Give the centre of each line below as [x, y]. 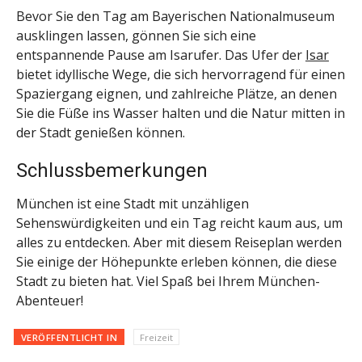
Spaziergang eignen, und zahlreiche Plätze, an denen [177, 93]
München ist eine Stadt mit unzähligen [133, 203]
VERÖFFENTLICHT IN [69, 337]
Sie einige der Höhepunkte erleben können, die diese [177, 261]
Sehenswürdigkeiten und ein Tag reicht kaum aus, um [179, 223]
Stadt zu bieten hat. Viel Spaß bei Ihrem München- [168, 281]
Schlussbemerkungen [112, 170]
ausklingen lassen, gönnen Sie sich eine [136, 35]
